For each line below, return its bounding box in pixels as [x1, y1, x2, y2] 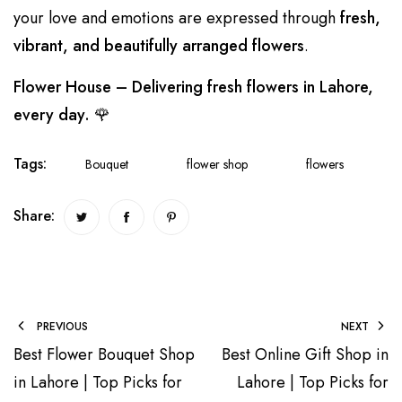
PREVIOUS [33, 319, 88, 336]
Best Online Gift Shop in [222, 343, 389, 367]
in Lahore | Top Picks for [13, 371, 182, 395]
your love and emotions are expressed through [13, 5, 340, 30]
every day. [13, 102, 90, 127]
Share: [13, 205, 55, 226]
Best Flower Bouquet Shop [13, 343, 195, 367]
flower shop [186, 155, 248, 174]
